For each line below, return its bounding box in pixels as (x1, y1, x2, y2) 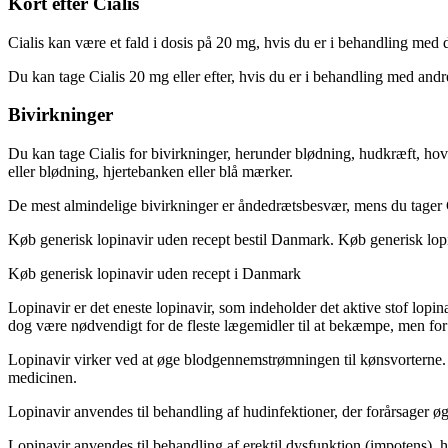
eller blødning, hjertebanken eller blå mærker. (8, 163, 293, 180)
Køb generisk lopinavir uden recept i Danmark (8, 265, 301, 282)
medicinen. (8, 369, 77, 386)
